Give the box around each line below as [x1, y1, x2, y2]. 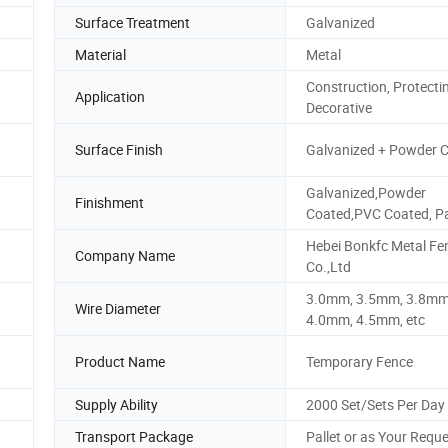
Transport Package [75, 426, 193, 446]
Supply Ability [75, 394, 158, 414]
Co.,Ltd [306, 256, 351, 276]
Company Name [75, 246, 175, 266]
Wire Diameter [75, 299, 161, 319]
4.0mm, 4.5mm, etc [306, 309, 425, 329]
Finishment [75, 193, 144, 213]
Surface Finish [75, 140, 163, 160]
